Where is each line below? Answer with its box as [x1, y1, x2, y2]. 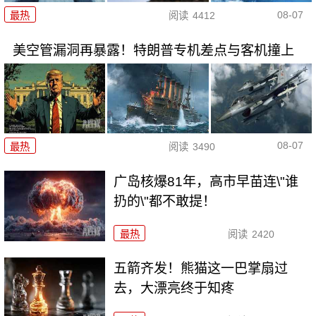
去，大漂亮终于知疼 [114, 281, 235, 296]
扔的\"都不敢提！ [114, 193, 217, 209]
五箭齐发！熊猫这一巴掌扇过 [114, 261, 288, 276]
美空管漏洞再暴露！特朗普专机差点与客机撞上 [12, 43, 294, 59]
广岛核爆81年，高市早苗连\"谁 [114, 174, 299, 189]
